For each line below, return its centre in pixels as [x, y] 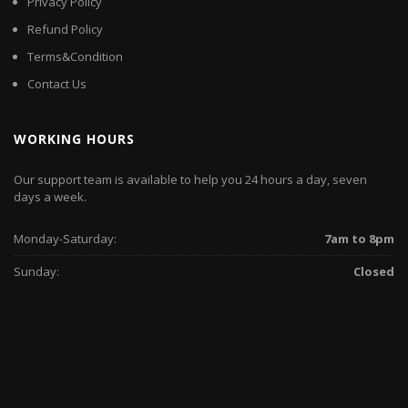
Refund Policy [65, 29]
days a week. [50, 196]
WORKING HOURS [74, 138]
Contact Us [57, 83]
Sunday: [36, 272]
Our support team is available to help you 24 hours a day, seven [190, 179]
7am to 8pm [359, 239]
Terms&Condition [75, 56]
